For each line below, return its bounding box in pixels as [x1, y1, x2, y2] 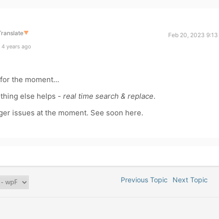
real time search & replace [63, 91, 153, 101]
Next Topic [173, 175, 212, 184]
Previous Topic [117, 175, 168, 184]
